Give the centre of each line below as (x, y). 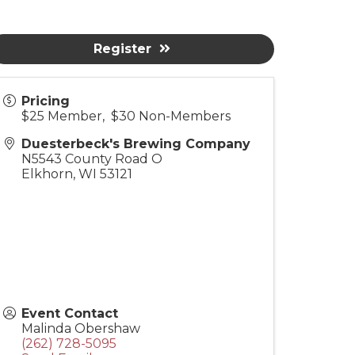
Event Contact (70, 313)
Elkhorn (47, 174)
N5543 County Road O (92, 159)
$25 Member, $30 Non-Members (126, 116)
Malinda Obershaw (81, 328)
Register (122, 49)
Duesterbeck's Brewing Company (136, 144)
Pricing (46, 101)
